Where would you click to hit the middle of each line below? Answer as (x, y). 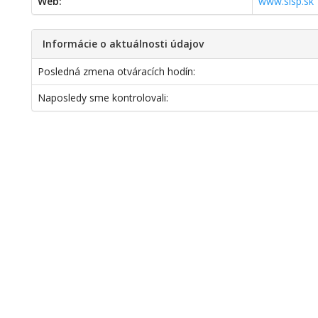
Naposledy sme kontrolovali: (103, 98)
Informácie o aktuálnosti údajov (124, 44)
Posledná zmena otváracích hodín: (117, 71)
